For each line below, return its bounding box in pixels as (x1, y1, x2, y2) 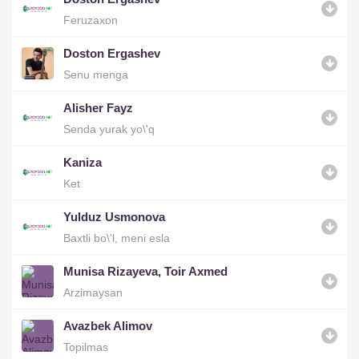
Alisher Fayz (63, 100, 133, 115)
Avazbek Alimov (63, 318, 152, 333)
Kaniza (63, 155, 102, 169)
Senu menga (63, 67, 128, 81)
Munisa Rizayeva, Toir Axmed (63, 264, 228, 278)
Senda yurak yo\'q (63, 122, 155, 135)
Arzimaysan (63, 285, 123, 299)
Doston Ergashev (63, 46, 160, 60)
